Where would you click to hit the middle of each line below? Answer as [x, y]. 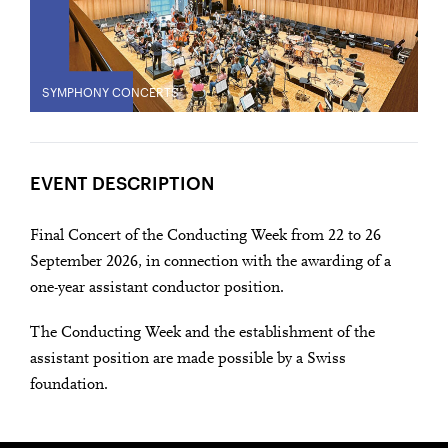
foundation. [69, 385]
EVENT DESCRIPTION [122, 182]
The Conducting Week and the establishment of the [202, 333]
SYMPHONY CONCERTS [110, 91]
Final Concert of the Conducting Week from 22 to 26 [205, 235]
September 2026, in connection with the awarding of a [210, 261]
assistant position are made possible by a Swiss [188, 359]
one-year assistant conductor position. [157, 287]
